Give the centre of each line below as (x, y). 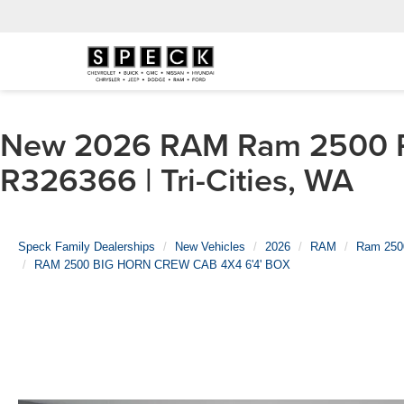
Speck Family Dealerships (87, 247)
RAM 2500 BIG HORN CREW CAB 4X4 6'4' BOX (162, 265)
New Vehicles (210, 247)
